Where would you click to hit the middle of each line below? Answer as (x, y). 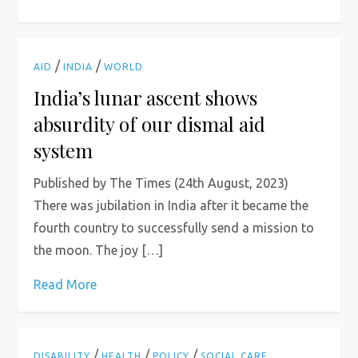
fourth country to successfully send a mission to (174, 228)
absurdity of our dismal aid (150, 124)
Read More (66, 284)
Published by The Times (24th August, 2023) (161, 183)
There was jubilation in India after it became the (171, 205)
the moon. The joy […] (99, 250)
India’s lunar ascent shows (146, 97)
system (64, 150)
